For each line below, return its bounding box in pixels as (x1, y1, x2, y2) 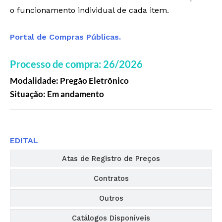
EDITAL (10, 135, 38, 145)
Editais (99, 121, 123, 130)
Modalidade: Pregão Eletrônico (10, 75, 129, 86)
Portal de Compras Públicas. (10, 32, 121, 42)
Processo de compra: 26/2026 (10, 57, 143, 70)
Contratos (93, 173, 129, 183)
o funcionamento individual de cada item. (10, 5, 169, 15)
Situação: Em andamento (10, 88, 104, 99)
